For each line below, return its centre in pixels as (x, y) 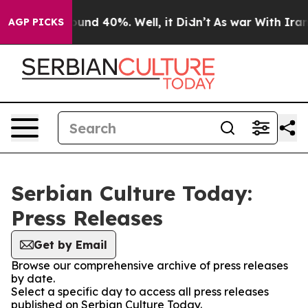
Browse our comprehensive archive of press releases (150, 265)
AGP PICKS (36, 22)
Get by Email (70, 245)
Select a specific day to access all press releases (140, 291)
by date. (33, 278)
